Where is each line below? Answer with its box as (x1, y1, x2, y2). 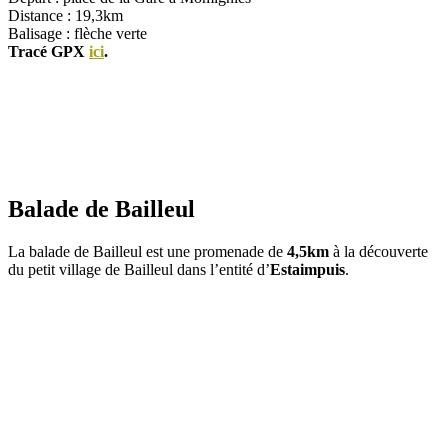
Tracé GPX (8, 42, 89, 60)
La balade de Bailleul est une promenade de (8, 243, 287, 261)
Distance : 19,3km (8, 6, 123, 24)
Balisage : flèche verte (8, 24, 147, 42)
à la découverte (329, 243, 428, 261)
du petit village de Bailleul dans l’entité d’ (8, 261, 270, 279)
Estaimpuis (270, 261, 345, 279)
